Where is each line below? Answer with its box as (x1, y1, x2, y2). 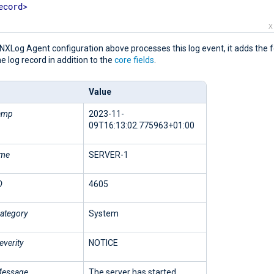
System (89, 209, 119, 219)
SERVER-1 (89, 150, 128, 160)
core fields (114, 55, 154, 65)
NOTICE (89, 238, 118, 248)
